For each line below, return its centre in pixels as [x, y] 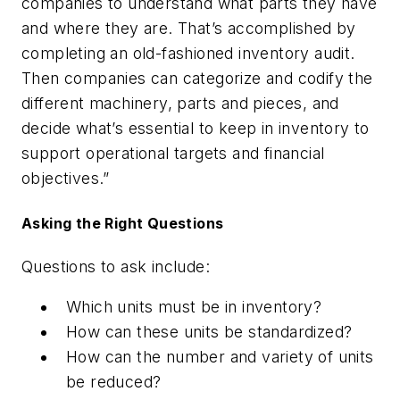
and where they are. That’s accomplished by [189, 29]
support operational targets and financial [173, 154]
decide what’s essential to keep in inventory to [196, 129]
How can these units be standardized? [209, 332]
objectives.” [66, 179]
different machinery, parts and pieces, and [180, 104]
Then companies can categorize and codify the [197, 79]
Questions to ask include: [116, 266]
